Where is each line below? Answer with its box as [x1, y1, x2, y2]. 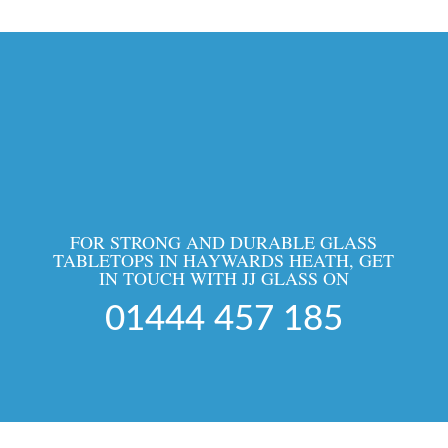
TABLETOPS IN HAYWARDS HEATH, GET [53, 247, 395, 272]
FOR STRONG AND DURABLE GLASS [70, 229, 378, 254]
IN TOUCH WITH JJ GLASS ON [98, 265, 349, 290]
